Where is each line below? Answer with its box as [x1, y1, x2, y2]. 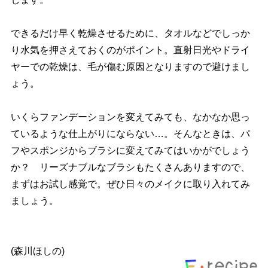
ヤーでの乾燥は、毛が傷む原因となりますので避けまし [10, 62, 250, 72]
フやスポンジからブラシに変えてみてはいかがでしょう [10, 145, 250, 156]
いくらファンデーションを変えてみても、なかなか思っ [10, 112, 250, 123]
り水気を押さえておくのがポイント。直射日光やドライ [10, 45, 250, 56]
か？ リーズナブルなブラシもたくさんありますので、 [10, 162, 250, 173]
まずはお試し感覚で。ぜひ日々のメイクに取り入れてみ [10, 179, 250, 190]
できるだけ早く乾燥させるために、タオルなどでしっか [10, 28, 250, 39]
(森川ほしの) [10, 246, 65, 257]
